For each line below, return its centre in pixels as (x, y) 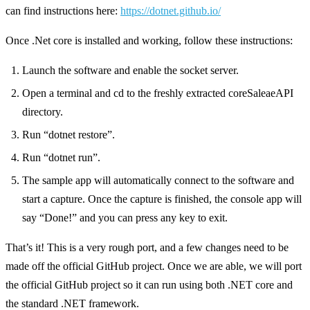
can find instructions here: (63, 10)
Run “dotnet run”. (61, 157)
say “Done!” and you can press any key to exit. (125, 217)
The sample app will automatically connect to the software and (158, 180)
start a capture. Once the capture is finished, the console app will (162, 199)
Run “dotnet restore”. (69, 134)
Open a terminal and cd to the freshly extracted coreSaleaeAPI (158, 93)
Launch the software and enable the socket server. (130, 70)
